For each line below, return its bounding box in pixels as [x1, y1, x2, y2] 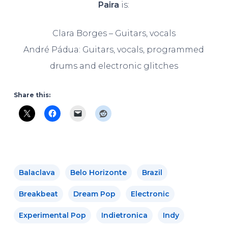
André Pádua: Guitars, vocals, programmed [23, 44, 205, 54]
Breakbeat [18, 189, 58, 198]
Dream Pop [73, 189, 116, 198]
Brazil [141, 167, 162, 177]
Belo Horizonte [70, 167, 127, 177]
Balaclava [18, 167, 55, 177]
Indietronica [101, 210, 148, 220]
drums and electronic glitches [49, 61, 178, 71]
